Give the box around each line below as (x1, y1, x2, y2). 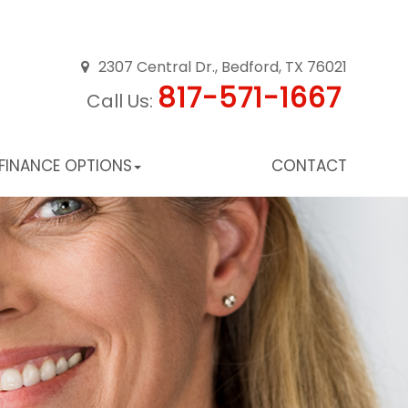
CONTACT (270, 155, 347, 178)
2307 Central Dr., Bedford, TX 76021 (97, 56, 347, 77)
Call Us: (86, 87, 158, 114)
